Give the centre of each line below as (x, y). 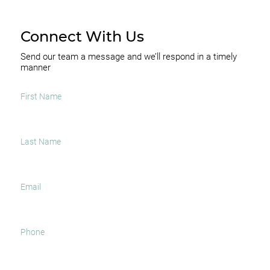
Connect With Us (82, 36)
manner (35, 67)
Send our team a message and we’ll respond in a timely (128, 56)
